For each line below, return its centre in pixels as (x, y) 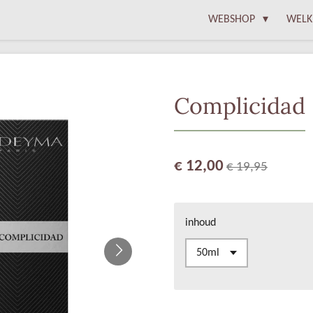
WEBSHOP (233, 20)
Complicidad (240, 105)
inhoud (201, 223)
